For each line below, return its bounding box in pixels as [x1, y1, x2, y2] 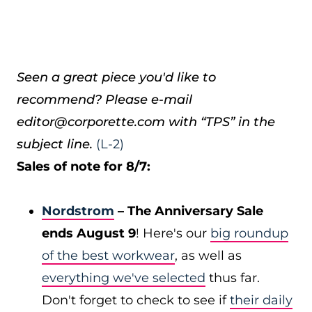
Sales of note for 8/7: [17, 159, 150, 174]
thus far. [205, 270, 260, 286]
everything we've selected [42, 270, 205, 286]
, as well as [175, 248, 242, 263]
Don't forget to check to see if [42, 292, 230, 308]
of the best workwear [42, 248, 175, 263]
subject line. [17, 136, 93, 152]
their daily [230, 292, 292, 308]
